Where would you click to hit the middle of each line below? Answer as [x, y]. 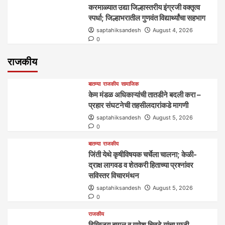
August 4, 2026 [173, 30]
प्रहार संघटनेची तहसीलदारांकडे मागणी [139, 105]
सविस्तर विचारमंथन [114, 176]
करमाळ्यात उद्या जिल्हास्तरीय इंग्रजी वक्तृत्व [144, 8]
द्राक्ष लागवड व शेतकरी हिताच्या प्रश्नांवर [141, 165]
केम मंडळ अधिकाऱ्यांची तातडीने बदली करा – [145, 95]
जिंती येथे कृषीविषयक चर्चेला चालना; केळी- [143, 155]
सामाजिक [130, 84]
